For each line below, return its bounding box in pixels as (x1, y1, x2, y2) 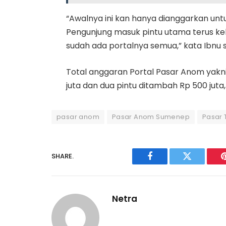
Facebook (149, 159, 185, 168)
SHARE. (51, 151, 74, 161)
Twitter (186, 159, 213, 168)
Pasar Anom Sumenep (111, 111, 190, 122)
